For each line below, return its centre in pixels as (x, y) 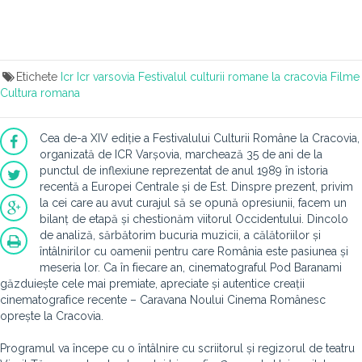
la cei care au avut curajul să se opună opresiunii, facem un (193, 203)
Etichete (38, 77)
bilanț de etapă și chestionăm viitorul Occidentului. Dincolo (194, 219)
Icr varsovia (105, 77)
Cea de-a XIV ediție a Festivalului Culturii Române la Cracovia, (200, 138)
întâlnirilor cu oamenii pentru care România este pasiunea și (194, 251)
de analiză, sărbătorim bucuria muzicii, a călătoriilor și (180, 235)
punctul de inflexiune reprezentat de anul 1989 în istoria (184, 170)
